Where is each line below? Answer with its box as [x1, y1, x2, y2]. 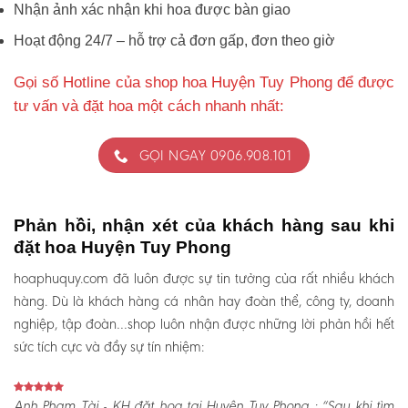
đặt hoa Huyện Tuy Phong [14, 237, 231, 257]
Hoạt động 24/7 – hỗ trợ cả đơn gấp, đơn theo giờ [14, 33, 335, 49]
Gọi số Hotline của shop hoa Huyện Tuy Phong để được [14, 74, 394, 92]
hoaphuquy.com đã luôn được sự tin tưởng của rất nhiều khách [14, 270, 394, 288]
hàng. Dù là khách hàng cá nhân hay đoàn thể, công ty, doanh [14, 292, 394, 311]
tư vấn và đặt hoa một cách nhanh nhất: [14, 97, 289, 116]
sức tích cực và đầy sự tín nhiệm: [14, 338, 204, 356]
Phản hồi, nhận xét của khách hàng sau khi [14, 215, 394, 235]
